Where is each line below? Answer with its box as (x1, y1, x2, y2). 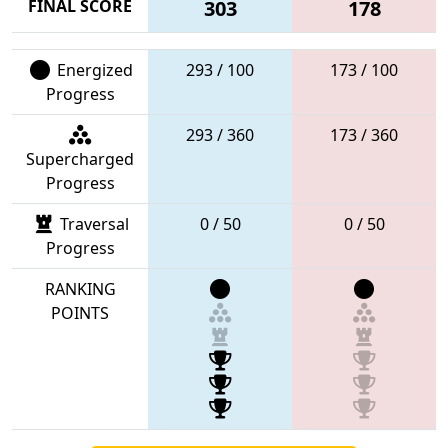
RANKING (44, 277, 116, 300)
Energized (52, 58, 133, 81)
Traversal (56, 212, 129, 235)
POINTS (51, 301, 109, 324)
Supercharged (26, 147, 134, 170)
